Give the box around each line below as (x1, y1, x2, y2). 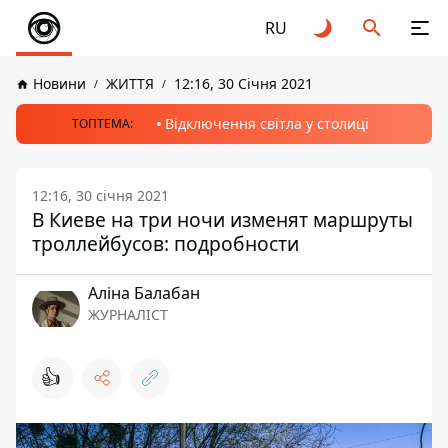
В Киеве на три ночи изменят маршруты (32, 206, 413, 233)
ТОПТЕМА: (71, 115, 133, 132)
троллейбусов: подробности (32, 230, 299, 257)
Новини (33, 74, 86, 93)
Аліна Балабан (88, 282, 200, 304)
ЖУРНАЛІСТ (88, 305, 168, 324)
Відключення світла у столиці (164, 114, 369, 133)
